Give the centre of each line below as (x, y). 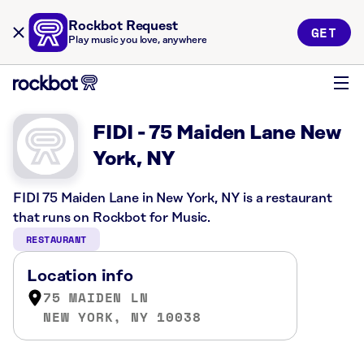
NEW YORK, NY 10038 (122, 317)
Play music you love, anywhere (138, 40)
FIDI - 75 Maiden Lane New (217, 133)
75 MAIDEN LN (96, 297)
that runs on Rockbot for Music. (112, 218)
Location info (80, 276)
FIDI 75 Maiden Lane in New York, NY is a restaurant (173, 198)
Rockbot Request (123, 26)
